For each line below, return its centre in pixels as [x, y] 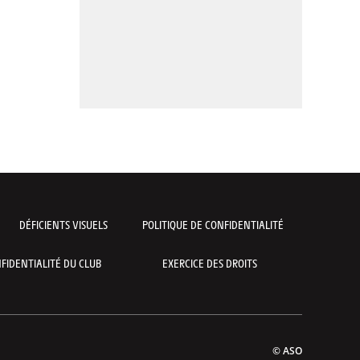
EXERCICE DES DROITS [209, 262]
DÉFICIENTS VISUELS [64, 224]
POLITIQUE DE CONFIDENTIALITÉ [213, 224]
